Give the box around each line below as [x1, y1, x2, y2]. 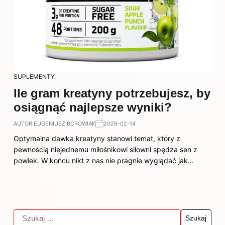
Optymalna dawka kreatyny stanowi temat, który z [14, 134, 180, 143]
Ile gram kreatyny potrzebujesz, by [14, 86, 210, 100]
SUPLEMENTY [14, 73, 55, 80]
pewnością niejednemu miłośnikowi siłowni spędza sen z [14, 145, 197, 154]
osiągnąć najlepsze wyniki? [14, 100, 172, 114]
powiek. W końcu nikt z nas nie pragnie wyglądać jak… [14, 156, 194, 165]
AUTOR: [14, 120, 34, 127]
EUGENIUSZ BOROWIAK [34, 120, 95, 127]
